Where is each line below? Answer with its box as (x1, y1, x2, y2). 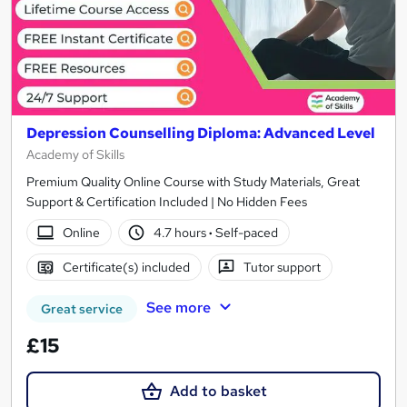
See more (145, 298, 211, 318)
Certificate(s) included (62, 259, 190, 276)
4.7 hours (154, 224, 210, 242)
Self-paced (213, 224, 279, 242)
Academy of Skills (26, 146, 124, 164)
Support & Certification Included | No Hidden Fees (26, 194, 307, 211)
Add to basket (169, 382, 267, 402)
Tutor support (243, 259, 322, 276)
